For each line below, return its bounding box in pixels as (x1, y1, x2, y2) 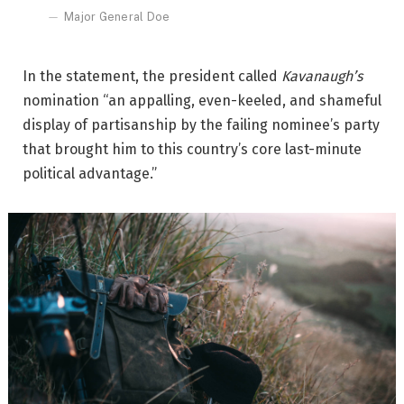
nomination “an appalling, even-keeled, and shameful (23, 91, 381, 109)
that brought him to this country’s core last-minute (23, 140, 362, 158)
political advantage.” (23, 164, 157, 182)
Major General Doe (64, 10, 170, 23)
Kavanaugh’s (281, 67, 363, 85)
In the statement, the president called (23, 67, 281, 85)
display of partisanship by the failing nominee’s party (23, 115, 380, 133)
